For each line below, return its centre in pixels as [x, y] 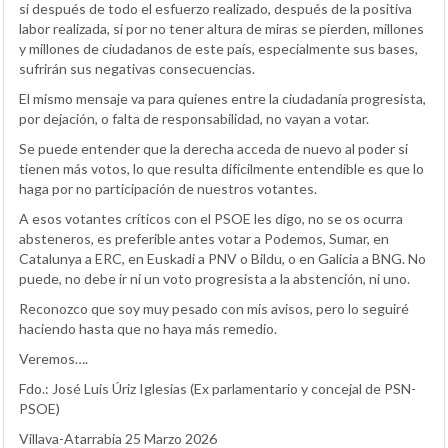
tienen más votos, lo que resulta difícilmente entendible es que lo [221, 169]
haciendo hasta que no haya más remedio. [148, 329]
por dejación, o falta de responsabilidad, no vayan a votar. [194, 119]
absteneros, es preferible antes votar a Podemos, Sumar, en [204, 239]
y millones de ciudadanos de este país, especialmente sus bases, [218, 49]
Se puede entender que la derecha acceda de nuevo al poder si [213, 149]
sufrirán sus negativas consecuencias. [137, 69]
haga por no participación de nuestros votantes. [168, 189]
